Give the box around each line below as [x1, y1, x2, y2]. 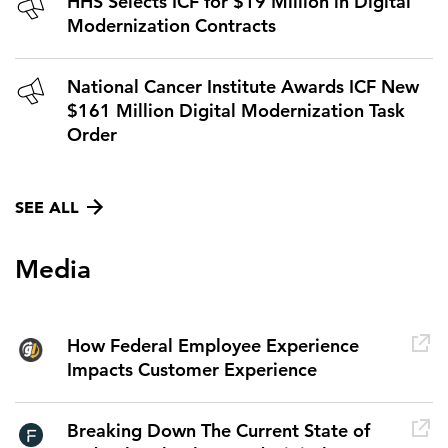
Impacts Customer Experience [67, 358, 317, 382]
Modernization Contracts [67, 14, 276, 38]
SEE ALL [15, 197, 79, 218]
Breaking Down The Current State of [67, 419, 370, 443]
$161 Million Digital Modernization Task [67, 99, 405, 123]
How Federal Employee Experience [67, 334, 359, 358]
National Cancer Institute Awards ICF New [67, 75, 419, 99]
